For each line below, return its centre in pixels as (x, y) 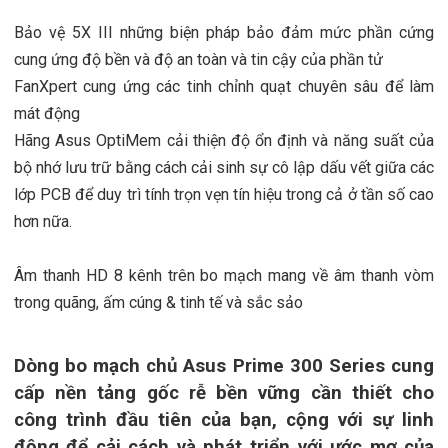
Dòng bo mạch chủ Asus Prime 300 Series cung (224, 365)
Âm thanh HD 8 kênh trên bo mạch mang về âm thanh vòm (224, 275)
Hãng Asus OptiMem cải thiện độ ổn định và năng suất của (224, 140)
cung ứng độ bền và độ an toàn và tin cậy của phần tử (198, 59)
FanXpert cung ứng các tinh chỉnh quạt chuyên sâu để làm (224, 86)
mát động (46, 113)
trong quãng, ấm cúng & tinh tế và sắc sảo (158, 302)
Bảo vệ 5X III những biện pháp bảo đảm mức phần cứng (224, 32)
